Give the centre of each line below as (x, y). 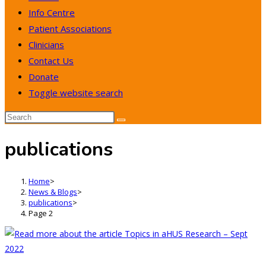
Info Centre (52, 12)
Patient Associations (70, 28)
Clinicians (46, 45)
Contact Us (51, 61)
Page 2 (41, 213)
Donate (44, 77)
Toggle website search (76, 93)
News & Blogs (53, 191)
